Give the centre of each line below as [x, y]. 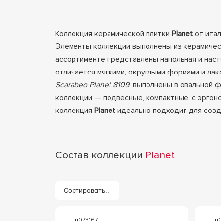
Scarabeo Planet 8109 [92, 85]
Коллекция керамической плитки [113, 34]
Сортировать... [87, 190]
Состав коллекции [100, 155]
